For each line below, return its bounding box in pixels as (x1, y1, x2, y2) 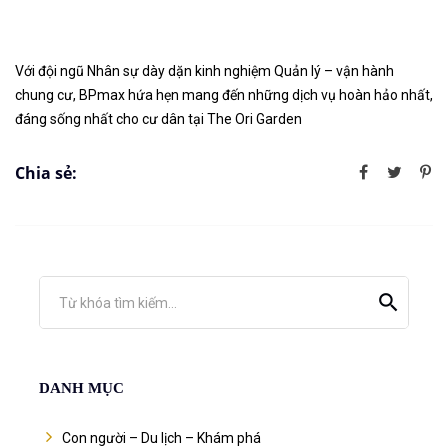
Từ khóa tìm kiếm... (59, 295, 177, 312)
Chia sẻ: (15, 161, 77, 184)
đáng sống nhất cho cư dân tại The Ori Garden (15, 111, 302, 128)
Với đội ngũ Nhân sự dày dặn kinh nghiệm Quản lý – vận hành (15, 63, 394, 80)
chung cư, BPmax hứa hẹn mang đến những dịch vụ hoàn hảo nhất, (15, 87, 433, 104)
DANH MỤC (39, 380, 124, 397)
